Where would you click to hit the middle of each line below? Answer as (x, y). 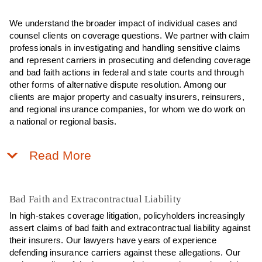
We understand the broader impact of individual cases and (123, 23)
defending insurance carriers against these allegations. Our (125, 252)
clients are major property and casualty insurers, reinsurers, (127, 97)
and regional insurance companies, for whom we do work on (127, 109)
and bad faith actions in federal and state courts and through (127, 72)
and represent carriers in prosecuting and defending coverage (130, 60)
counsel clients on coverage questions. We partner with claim (130, 35)
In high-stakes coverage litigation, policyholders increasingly (127, 216)
